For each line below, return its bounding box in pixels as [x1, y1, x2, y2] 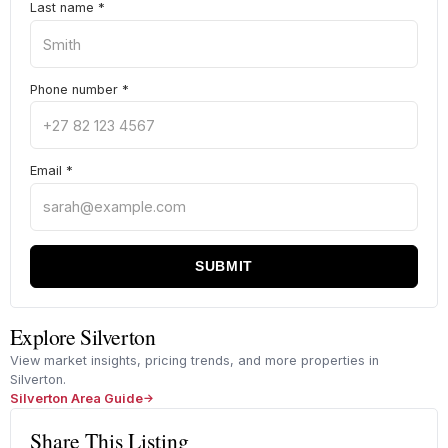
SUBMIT [194, 257, 254, 274]
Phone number [29, 81, 122, 97]
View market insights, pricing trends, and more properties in [9, 352, 379, 368]
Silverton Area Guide [9, 390, 143, 406]
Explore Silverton [9, 321, 156, 351]
